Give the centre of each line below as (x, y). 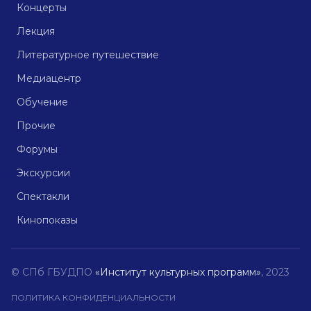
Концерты (42, 8)
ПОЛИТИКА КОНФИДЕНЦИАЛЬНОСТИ (93, 297)
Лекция (36, 31)
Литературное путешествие (88, 55)
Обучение (42, 102)
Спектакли (43, 196)
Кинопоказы (47, 220)
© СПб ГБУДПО (53, 272)
